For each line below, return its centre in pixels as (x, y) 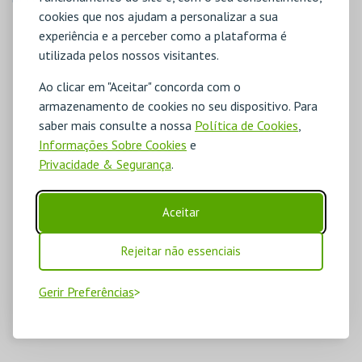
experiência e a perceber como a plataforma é (163, 35)
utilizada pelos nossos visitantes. (129, 55)
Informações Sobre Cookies (113, 144)
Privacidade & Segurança (105, 164)
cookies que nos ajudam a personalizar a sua (158, 16)
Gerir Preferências (86, 291)
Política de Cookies (246, 125)
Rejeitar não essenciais (181, 250)
